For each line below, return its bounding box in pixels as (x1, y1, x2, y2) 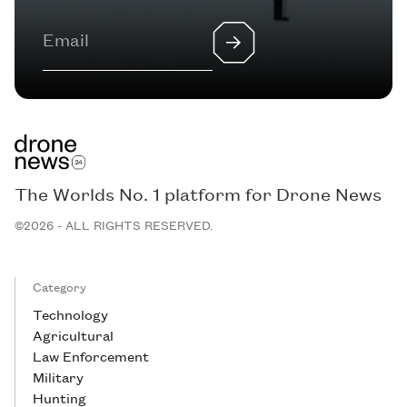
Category (33, 278, 87, 296)
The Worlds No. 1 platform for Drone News (14, 181, 382, 207)
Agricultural (33, 325, 114, 345)
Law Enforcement (33, 346, 150, 366)
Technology (33, 304, 109, 324)
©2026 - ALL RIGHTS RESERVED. (14, 216, 213, 234)
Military (33, 367, 84, 387)
